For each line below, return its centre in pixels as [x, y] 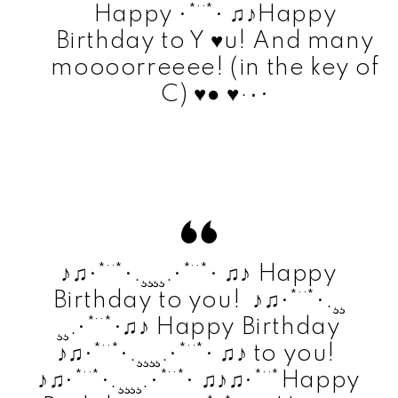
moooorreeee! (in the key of [215, 68]
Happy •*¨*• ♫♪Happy [215, 14]
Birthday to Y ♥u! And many [215, 41]
